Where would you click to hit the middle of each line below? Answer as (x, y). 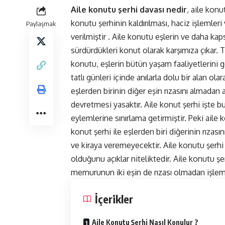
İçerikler (114, 199)
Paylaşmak (41, 24)
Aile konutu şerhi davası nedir (129, 10)
